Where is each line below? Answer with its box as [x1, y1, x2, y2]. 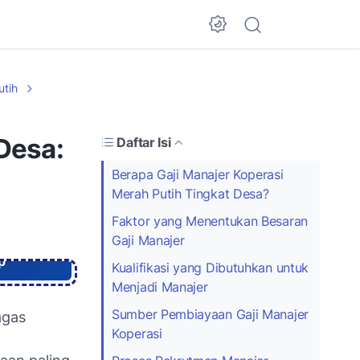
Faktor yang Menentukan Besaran [112, 212, 308, 229]
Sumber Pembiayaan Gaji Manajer [112, 305, 309, 322]
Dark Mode [217, 32, 317, 55]
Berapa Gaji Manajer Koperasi [112, 166, 284, 182]
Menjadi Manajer [112, 278, 208, 295]
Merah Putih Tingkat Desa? [112, 185, 269, 202]
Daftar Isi [117, 133, 171, 150]
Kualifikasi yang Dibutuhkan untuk [112, 259, 309, 276]
